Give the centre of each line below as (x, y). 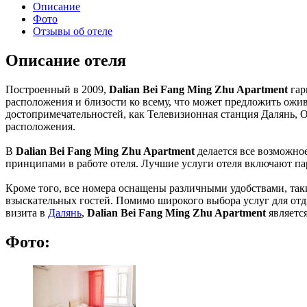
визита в (27, 212)
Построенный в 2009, (57, 89)
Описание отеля (66, 60)
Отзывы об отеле (73, 31)
